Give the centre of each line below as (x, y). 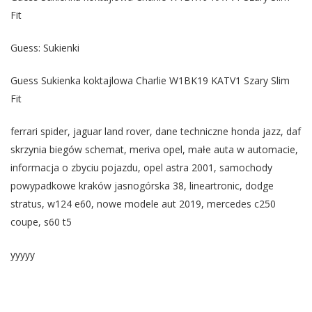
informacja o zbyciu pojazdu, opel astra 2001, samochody (141, 167)
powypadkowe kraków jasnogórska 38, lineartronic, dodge (142, 185)
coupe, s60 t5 (41, 221)
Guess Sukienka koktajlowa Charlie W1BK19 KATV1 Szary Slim (150, 80)
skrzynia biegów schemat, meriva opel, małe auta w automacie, (154, 149)
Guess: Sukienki (45, 47)
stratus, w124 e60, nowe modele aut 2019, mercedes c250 (143, 203)
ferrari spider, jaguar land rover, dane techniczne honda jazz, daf (156, 131)
